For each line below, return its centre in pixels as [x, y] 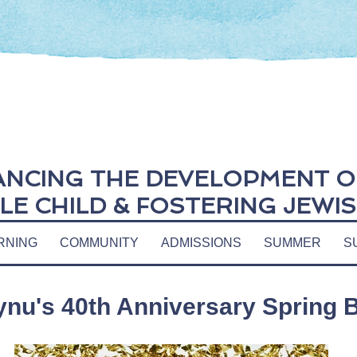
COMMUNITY [99, 243]
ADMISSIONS [201, 243]
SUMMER [292, 243]
